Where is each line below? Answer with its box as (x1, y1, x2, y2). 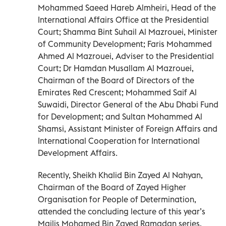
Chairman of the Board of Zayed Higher (38, 182, 186, 192)
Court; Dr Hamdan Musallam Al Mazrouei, (38, 63, 194, 73)
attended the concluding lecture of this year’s (38, 206, 205, 216)
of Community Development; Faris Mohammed (38, 38, 212, 49)
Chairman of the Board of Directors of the (38, 75, 194, 85)
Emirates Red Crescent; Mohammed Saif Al (38, 87, 197, 97)
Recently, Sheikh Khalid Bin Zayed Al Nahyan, (38, 169, 203, 180)
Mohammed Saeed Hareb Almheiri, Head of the (38, 2, 216, 13)
